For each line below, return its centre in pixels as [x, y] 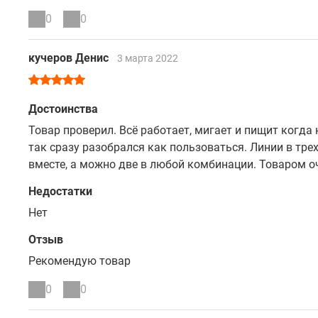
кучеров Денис [70, 58]
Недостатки [60, 191]
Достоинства [63, 109]
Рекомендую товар [79, 261]
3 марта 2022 [148, 58]
